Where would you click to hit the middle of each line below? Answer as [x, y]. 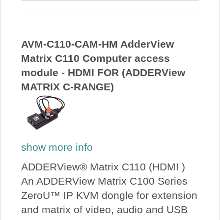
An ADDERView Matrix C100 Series [104, 181]
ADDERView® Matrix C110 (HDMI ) [103, 166]
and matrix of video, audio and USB [104, 209]
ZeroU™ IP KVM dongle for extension [109, 195]
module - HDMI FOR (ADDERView [103, 72]
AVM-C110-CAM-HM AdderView [97, 44]
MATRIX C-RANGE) [67, 86]
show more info [57, 147]
